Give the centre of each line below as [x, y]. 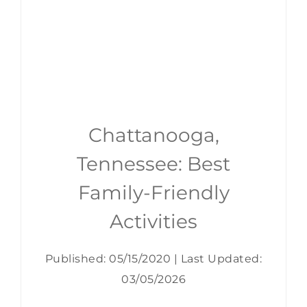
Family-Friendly [153, 193]
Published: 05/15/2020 [108, 259]
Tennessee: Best [153, 164]
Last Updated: [221, 259]
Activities [153, 222]
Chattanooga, [153, 135]
